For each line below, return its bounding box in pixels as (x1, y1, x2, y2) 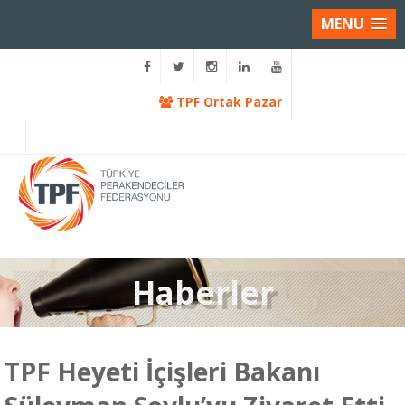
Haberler (131, 271, 274, 314)
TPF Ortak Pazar (173, 93, 282, 110)
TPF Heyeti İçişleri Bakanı (5, 354, 320, 389)
